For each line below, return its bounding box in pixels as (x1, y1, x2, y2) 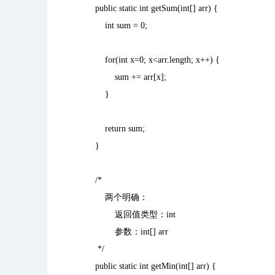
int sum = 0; (85, 21, 147, 30)
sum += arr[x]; (85, 72, 166, 82)
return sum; (85, 124, 145, 133)
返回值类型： (115, 210, 166, 219)
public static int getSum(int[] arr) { (85, 4, 218, 13)
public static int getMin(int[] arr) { (85, 261, 216, 271)
